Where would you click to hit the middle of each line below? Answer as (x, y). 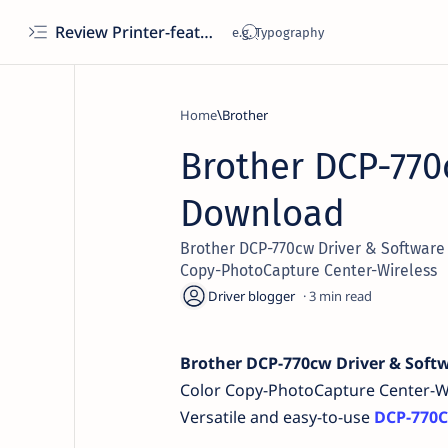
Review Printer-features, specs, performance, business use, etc (206, 32)
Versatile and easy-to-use (276, 417)
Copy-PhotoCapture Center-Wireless (308, 270)
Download (262, 214)
